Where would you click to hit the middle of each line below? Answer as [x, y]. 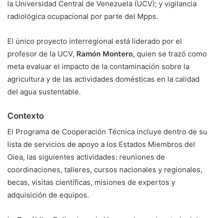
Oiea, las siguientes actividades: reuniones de [86, 157]
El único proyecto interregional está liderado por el [95, 41]
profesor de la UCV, [42, 54]
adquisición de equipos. [48, 195]
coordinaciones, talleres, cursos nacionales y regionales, [105, 170]
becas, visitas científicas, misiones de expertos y [91, 182]
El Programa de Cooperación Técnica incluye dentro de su [107, 132]
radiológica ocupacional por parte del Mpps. [83, 16]
